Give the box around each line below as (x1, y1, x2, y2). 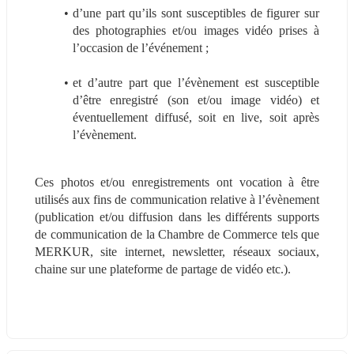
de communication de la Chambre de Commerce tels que (35, 227, 319, 241)
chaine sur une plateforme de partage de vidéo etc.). (35, 262, 291, 276)
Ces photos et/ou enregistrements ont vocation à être (35, 175, 319, 189)
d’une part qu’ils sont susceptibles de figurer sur (72, 6, 319, 20)
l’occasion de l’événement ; (73, 40, 209, 55)
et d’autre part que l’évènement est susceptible (72, 75, 319, 89)
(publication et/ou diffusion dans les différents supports (35, 209, 319, 224)
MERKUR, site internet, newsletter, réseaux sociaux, (35, 244, 319, 258)
